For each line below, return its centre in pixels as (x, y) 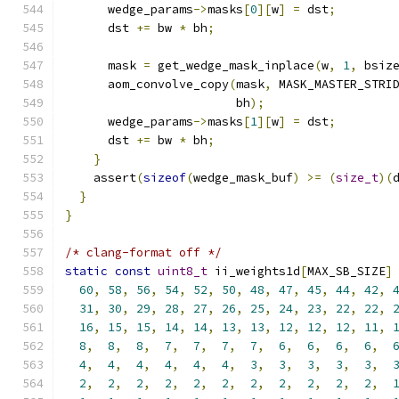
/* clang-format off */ (143, 252)
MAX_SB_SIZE (346, 271)
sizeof (165, 178)
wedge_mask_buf (243, 178)
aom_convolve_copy (147, 84)
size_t (357, 178)
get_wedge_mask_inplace (232, 65)
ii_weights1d (254, 271)
